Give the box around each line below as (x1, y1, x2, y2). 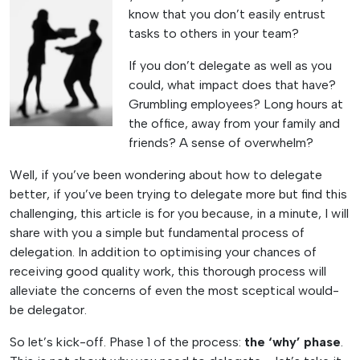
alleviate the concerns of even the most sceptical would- (10, 282, 339, 298)
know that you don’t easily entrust (129, 6, 325, 22)
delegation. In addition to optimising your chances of (10, 243, 317, 260)
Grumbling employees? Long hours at (129, 96, 343, 112)
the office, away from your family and (129, 115, 340, 131)
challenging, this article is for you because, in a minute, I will (10, 205, 349, 221)
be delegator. (10, 301, 87, 317)
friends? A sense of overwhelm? (129, 134, 313, 150)
